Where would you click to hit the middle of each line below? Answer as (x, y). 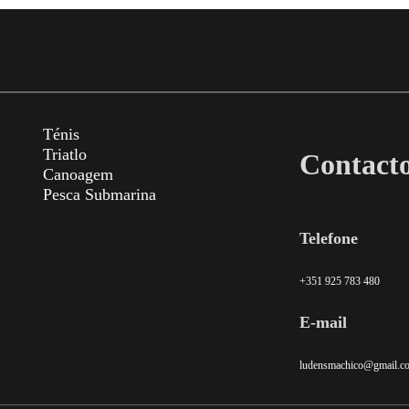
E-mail (323, 322)
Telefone (329, 238)
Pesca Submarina (100, 194)
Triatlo (65, 154)
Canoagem (78, 174)
